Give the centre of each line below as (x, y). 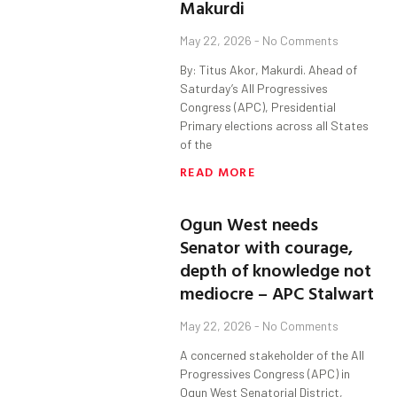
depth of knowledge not (276, 270)
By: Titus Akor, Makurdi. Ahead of (269, 70)
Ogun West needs (249, 224)
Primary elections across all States (275, 126)
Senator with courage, (267, 247)
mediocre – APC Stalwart (277, 293)
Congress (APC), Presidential (258, 107)
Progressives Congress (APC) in (265, 374)
